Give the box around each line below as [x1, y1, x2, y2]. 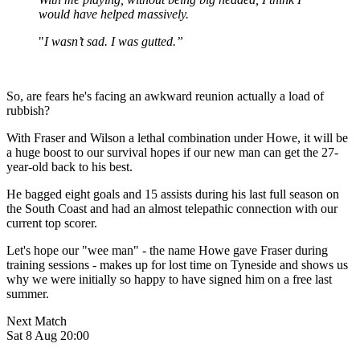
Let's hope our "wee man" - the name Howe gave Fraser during [6, 243, 328, 257]
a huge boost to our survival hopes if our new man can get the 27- [6, 145, 338, 159]
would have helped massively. [39, 6, 189, 21]
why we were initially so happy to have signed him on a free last [6, 272, 332, 286]
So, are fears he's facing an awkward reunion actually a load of [6, 88, 324, 103]
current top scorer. [6, 215, 97, 230]
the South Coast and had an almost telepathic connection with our [6, 201, 337, 215]
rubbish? [6, 103, 50, 117]
